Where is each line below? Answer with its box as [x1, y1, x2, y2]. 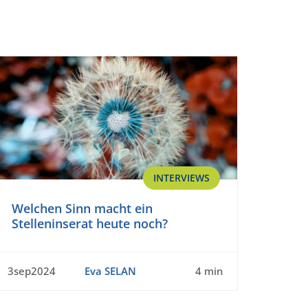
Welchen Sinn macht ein [12, 200, 153, 217]
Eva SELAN [84, 264, 136, 278]
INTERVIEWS [153, 171, 210, 185]
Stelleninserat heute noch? [12, 215, 168, 232]
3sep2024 [8, 264, 56, 278]
